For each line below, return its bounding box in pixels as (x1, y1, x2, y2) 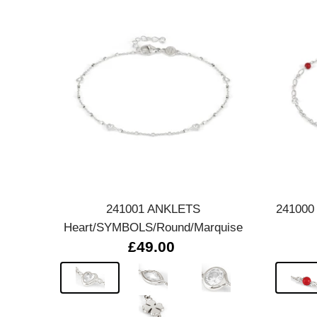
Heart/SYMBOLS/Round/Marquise (63, 219, 243, 234)
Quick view (127, 159, 179, 172)
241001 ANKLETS (105, 201, 200, 216)
